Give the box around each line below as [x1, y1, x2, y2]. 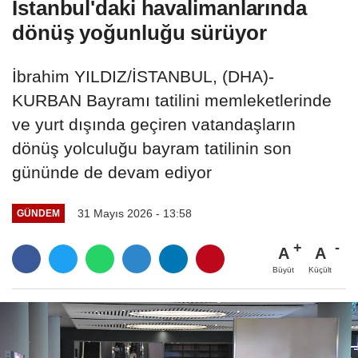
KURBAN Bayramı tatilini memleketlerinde [12, 90, 332, 109]
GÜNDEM [16, 208, 60, 219]
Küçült [308, 265, 332, 274]
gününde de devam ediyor [12, 162, 212, 181]
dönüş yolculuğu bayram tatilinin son [12, 138, 292, 157]
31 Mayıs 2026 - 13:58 [77, 206, 192, 220]
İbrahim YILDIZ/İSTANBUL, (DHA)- [12, 66, 274, 86]
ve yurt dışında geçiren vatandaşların [12, 114, 296, 133]
